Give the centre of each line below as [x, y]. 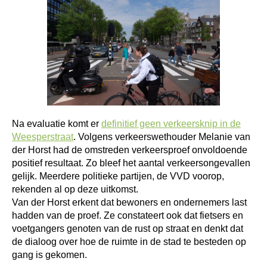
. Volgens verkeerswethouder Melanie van [162, 137]
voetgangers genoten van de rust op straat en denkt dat [128, 229]
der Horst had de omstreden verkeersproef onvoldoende [130, 150]
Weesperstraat [43, 137]
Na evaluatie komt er [57, 124]
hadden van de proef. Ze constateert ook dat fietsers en [128, 215]
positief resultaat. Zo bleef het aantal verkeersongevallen [131, 163]
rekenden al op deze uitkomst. [75, 189]
